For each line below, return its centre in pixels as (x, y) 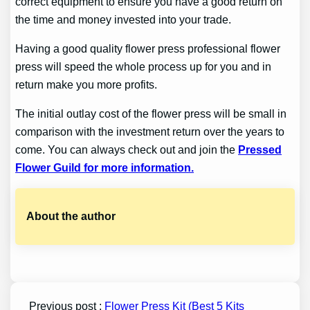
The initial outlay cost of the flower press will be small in (151, 114)
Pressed (260, 150)
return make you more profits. (86, 85)
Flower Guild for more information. (105, 168)
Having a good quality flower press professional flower (148, 49)
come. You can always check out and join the (127, 150)
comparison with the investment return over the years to (150, 132)
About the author (71, 216)
